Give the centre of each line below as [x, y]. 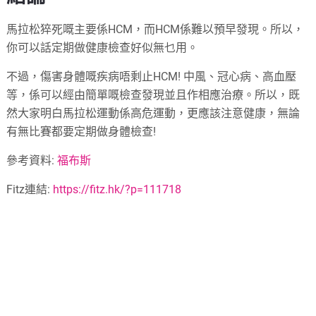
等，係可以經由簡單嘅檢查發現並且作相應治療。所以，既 [153, 95]
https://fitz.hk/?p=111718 [117, 190]
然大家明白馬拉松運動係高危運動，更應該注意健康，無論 [153, 114]
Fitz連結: [30, 190]
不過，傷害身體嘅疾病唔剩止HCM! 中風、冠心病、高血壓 [152, 77]
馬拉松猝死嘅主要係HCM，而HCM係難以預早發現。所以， [156, 30]
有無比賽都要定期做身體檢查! [81, 132]
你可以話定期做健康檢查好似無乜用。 [103, 48]
